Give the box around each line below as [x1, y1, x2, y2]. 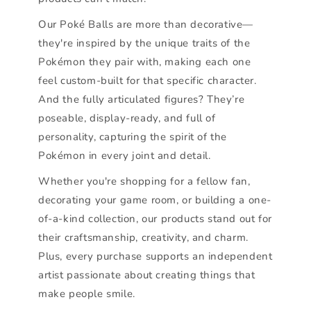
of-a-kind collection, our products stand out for [38, 211, 272, 226]
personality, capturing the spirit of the [38, 129, 228, 144]
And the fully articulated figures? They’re [38, 92, 245, 106]
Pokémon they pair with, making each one [38, 54, 251, 69]
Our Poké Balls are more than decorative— [38, 17, 254, 31]
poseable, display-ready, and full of [38, 110, 216, 125]
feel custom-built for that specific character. [38, 73, 257, 87]
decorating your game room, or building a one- [38, 192, 272, 207]
